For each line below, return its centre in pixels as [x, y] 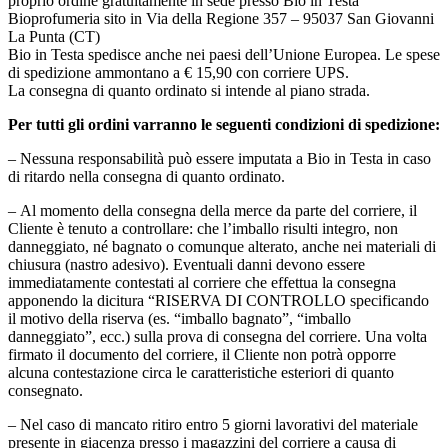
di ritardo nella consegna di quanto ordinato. [146, 177]
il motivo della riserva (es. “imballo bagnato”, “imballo [179, 319]
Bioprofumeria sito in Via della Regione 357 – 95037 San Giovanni [221, 19]
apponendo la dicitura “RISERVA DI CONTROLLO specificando [218, 301]
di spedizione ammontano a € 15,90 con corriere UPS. [178, 73]
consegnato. [45, 391]
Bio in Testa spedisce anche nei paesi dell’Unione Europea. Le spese [224, 55]
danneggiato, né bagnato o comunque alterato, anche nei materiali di [222, 247]
